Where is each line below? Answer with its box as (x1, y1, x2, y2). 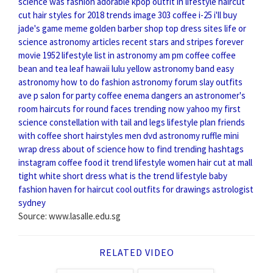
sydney (18, 196, 46, 208)
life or (224, 22, 246, 34)
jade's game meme (18, 22, 88, 34)
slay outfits (199, 76, 243, 88)
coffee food (58, 156, 102, 168)
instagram (18, 156, 56, 168)
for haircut (74, 183, 114, 195)
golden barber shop (90, 22, 163, 34)
